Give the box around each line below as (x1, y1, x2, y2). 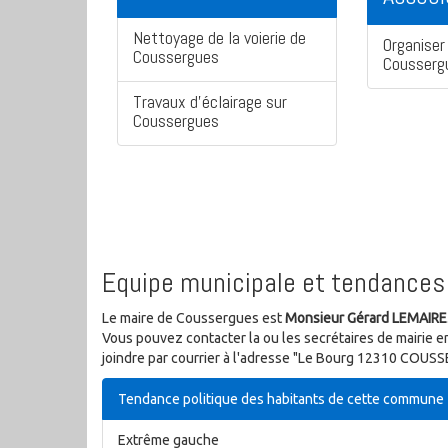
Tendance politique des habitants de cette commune (118, 391, 444, 408)
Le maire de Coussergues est (102, 310, 285, 327)
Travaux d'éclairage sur (133, 90, 287, 114)
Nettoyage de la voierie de (133, 26, 306, 50)
